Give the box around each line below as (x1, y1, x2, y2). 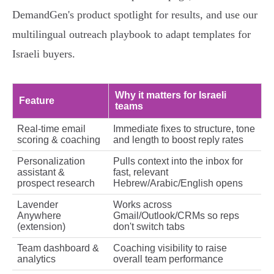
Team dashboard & (17, 243, 99, 254)
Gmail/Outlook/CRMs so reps (113, 210, 239, 221)
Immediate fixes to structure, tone (113, 124, 255, 135)
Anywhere (17, 210, 61, 221)
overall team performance (113, 254, 223, 265)
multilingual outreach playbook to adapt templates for (12, 28, 251, 41)
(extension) (17, 221, 65, 232)
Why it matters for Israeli (115, 90, 226, 101)
